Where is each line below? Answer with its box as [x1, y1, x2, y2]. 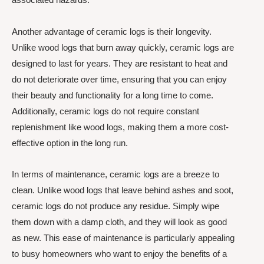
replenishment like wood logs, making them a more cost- [12, 121, 229, 132]
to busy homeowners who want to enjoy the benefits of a [12, 248, 227, 259]
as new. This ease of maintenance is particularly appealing [12, 232, 235, 243]
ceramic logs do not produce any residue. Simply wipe [12, 200, 219, 211]
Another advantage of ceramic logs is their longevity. [12, 26, 212, 37]
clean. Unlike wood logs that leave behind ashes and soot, [12, 184, 233, 195]
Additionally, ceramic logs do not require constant [12, 105, 199, 116]
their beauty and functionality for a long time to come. [12, 90, 213, 100]
